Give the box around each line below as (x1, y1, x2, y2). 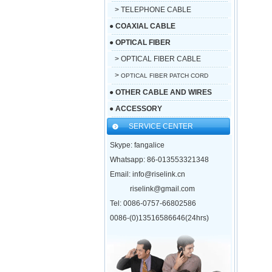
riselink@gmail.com (109, 185, 195, 193)
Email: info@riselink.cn (109, 170, 185, 178)
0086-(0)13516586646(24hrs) (109, 214, 209, 222)
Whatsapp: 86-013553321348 (109, 155, 209, 164)
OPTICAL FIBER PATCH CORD (118, 72, 208, 79)
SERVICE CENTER (128, 122, 193, 131)
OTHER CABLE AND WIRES (115, 88, 212, 97)
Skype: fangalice (109, 141, 165, 149)
